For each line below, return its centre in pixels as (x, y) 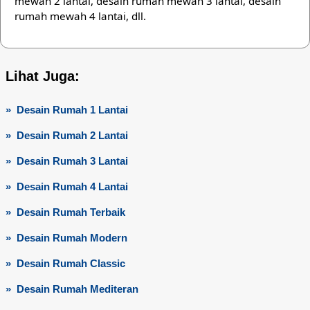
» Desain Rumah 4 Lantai (66, 186)
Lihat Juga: (42, 76)
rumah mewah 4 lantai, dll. (80, 16)
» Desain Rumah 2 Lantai (66, 135)
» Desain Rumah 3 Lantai (66, 161)
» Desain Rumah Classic (65, 263)
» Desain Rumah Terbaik (65, 212)
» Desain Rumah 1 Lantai (66, 109)
